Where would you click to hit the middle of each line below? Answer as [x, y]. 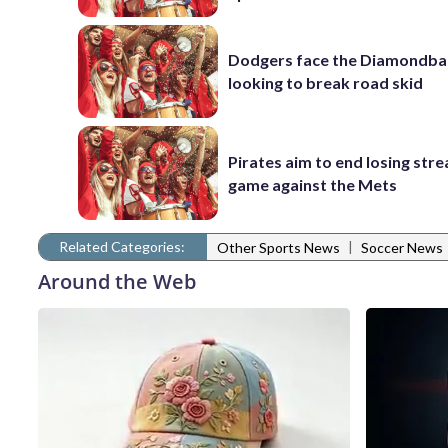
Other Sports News [278, 248]
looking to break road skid [326, 83]
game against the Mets [313, 184]
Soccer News [402, 248]
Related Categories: [122, 246]
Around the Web [117, 281]
